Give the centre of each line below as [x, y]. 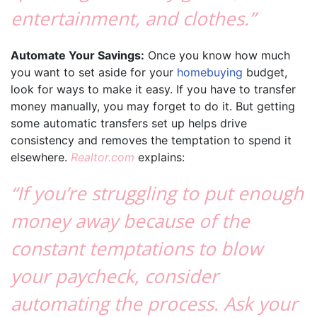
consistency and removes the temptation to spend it [151, 140]
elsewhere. [41, 157]
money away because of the [130, 220]
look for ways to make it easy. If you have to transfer [153, 89]
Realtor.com [103, 157]
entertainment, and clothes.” [133, 18]
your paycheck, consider [115, 276]
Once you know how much [217, 55]
